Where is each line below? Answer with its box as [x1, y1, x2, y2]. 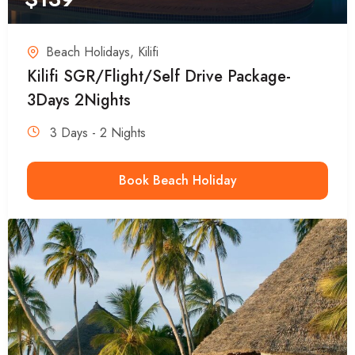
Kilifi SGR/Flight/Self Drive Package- [27, 64, 291, 88]
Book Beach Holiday [118, 170, 237, 189]
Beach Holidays [46, 42, 130, 61]
